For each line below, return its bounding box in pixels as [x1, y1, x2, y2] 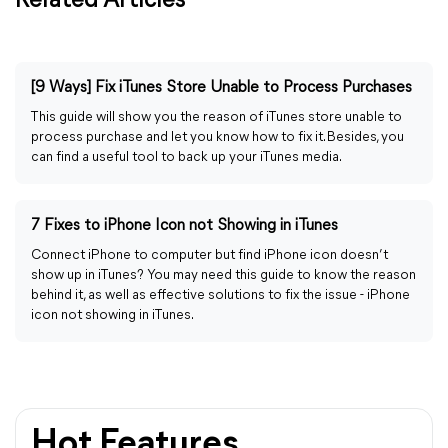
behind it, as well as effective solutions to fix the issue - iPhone [31, 288, 410, 303]
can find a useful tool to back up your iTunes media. [31, 150, 342, 165]
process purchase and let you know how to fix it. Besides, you [31, 130, 404, 145]
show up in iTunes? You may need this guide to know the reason [31, 268, 416, 283]
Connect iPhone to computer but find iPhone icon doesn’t [31, 248, 388, 263]
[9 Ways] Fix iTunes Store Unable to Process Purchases [31, 80, 412, 96]
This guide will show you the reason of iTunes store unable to [31, 110, 402, 125]
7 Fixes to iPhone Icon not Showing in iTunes [31, 218, 338, 234]
